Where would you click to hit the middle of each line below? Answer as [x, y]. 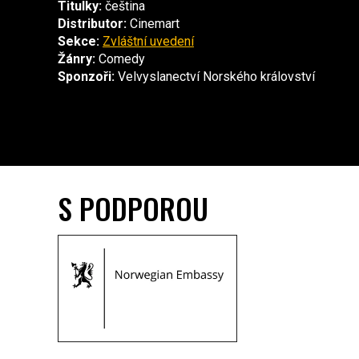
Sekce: [79, 42]
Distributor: [92, 24]
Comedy [120, 59]
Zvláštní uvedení [148, 42]
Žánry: [77, 59]
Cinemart [153, 24]
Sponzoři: [86, 77]
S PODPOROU [133, 208]
